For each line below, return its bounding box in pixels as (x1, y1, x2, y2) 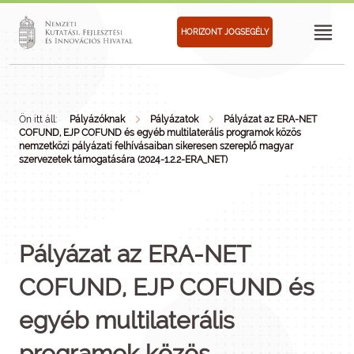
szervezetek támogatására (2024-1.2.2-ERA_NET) (19, 154, 228, 165)
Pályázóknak (70, 114, 125, 125)
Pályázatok (150, 114, 198, 125)
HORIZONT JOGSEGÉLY (180, 27, 269, 36)
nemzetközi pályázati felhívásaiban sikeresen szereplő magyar (19, 141, 293, 152)
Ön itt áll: (19, 114, 57, 125)
